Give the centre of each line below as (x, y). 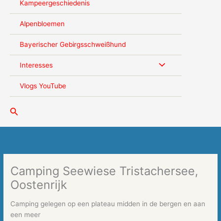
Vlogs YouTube (43, 86)
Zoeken (25, 110)
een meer (27, 215)
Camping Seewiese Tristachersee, (105, 171)
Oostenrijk (39, 184)
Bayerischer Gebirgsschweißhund (73, 45)
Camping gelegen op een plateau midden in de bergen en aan (108, 204)
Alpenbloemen (42, 24)
